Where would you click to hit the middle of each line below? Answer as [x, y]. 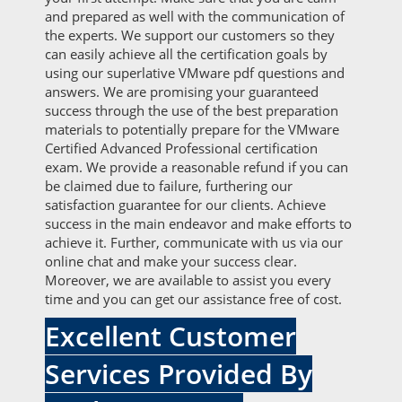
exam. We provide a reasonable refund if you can [197, 167]
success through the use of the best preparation [192, 110]
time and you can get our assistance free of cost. [193, 299]
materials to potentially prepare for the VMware [192, 129]
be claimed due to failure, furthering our [169, 186]
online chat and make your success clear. [171, 261]
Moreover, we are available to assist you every [188, 280]
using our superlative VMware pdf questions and [195, 73]
